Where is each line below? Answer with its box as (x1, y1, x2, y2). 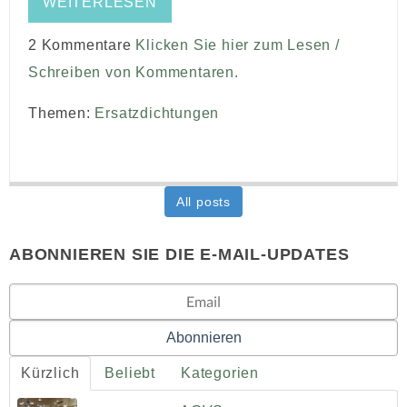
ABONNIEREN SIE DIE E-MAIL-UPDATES (9, 245, 350, 264)
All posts (175, 194, 232, 210)
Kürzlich (21, 365, 80, 382)
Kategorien (181, 365, 260, 382)
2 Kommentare (28, 37, 136, 54)
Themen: (28, 105, 95, 122)
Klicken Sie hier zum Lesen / (135, 37, 340, 54)
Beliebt (104, 365, 156, 382)
